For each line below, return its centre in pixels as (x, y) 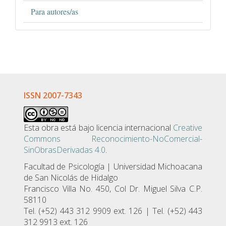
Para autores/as (54, 11)
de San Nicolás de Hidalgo (71, 177)
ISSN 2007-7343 (53, 95)
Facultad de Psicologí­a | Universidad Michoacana (113, 166)
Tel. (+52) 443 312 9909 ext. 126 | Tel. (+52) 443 (113, 211)
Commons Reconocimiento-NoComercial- (113, 138)
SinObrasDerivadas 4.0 (65, 150)
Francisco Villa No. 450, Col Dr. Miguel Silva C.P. (113, 188)
